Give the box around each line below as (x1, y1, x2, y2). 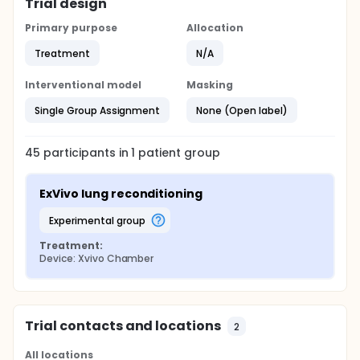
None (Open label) (196, 103, 288, 117)
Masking (186, 78, 233, 92)
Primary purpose (25, 21, 117, 35)
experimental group (53, 213, 145, 227)
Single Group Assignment (35, 103, 161, 117)
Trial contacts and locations (25, 317, 222, 335)
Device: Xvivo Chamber (39, 252, 154, 265)
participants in (43, 145, 132, 161)
